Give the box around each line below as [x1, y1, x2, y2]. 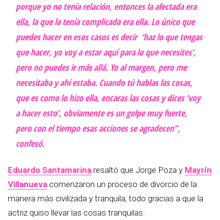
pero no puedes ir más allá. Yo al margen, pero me [16, 61, 187, 74]
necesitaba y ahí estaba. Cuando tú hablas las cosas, [16, 77, 192, 89]
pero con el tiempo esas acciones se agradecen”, [16, 122, 180, 135]
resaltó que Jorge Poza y [91, 165, 185, 175]
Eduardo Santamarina [8, 165, 91, 175]
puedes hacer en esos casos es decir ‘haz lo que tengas [16, 31, 202, 43]
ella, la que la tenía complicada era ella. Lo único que [16, 16, 194, 28]
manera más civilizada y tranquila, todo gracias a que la [8, 193, 203, 204]
